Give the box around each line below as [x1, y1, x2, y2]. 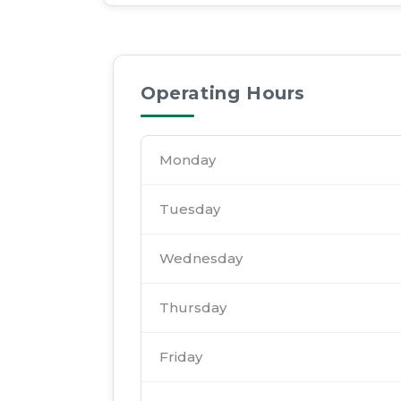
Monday [159, 151, 216, 169]
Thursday [159, 299, 226, 317]
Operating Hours [141, 82, 305, 105]
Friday [159, 348, 202, 366]
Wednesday [159, 250, 243, 268]
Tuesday [159, 200, 220, 218]
